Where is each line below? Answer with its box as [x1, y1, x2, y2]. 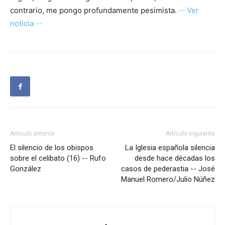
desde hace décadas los [135, 154, 215, 163]
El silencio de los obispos [10, 143, 93, 153]
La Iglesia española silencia [125, 143, 215, 153]
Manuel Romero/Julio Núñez [121, 175, 215, 184]
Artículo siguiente [166, 130, 215, 138]
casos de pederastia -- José [121, 164, 215, 174]
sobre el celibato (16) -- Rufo [10, 154, 106, 163]
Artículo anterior [10, 130, 55, 138]
